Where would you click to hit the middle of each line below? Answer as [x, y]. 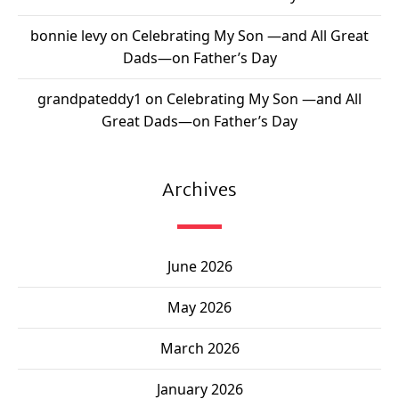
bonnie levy [69, 36]
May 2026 [199, 308]
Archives [199, 190]
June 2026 [199, 267]
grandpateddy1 [90, 99]
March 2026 [199, 349]
